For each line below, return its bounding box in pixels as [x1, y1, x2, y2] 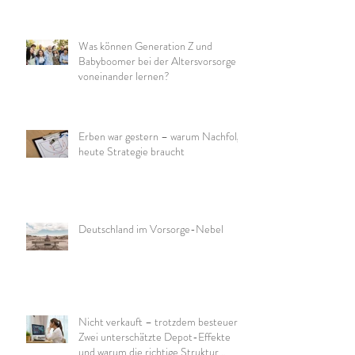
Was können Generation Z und [78, 38, 212, 55]
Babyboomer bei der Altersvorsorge [78, 53, 236, 70]
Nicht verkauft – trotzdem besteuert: [78, 314, 245, 330]
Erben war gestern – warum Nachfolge [78, 128, 247, 145]
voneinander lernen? [78, 68, 170, 85]
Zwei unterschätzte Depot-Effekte [78, 329, 231, 345]
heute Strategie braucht [78, 143, 185, 160]
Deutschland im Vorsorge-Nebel [78, 221, 223, 238]
